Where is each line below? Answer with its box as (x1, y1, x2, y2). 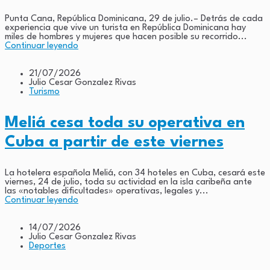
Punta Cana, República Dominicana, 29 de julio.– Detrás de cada (5, 14, 263, 24)
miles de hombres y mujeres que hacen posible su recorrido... (5, 32, 247, 42)
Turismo (29, 87, 60, 96)
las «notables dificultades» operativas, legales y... (5, 186, 209, 196)
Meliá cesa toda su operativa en (5, 115, 245, 131)
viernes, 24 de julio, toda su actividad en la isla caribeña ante (5, 177, 252, 187)
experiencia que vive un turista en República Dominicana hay (5, 23, 246, 33)
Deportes (29, 241, 66, 251)
